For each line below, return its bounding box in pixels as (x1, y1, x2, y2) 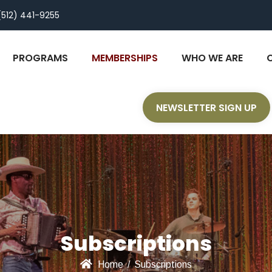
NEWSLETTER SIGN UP (156, 100, 257, 115)
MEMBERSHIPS (92, 50, 158, 65)
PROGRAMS (13, 50, 69, 65)
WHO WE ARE (182, 50, 243, 65)
